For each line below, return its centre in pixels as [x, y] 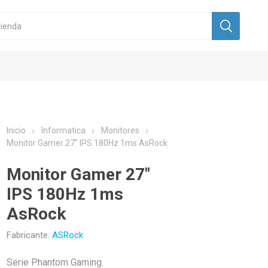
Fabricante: [28, 235]
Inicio [16, 130]
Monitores [121, 130]
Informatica [64, 130]
